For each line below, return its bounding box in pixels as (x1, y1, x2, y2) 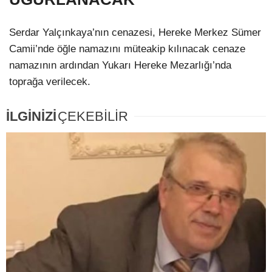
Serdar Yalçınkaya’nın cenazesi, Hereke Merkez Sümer (9, 27, 261, 39)
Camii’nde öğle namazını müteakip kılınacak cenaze (9, 43, 245, 55)
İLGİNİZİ (6, 109, 56, 124)
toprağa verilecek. (9, 76, 90, 88)
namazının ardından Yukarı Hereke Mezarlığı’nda (9, 59, 231, 72)
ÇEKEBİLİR (58, 109, 128, 124)
